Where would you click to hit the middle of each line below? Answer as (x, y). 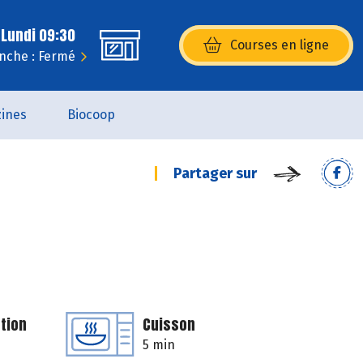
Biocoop (91, 115)
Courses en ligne (280, 45)
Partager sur (215, 173)
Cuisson (169, 325)
